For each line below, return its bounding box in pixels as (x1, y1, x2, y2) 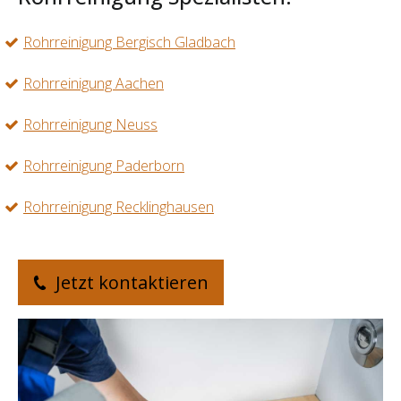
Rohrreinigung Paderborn (23, 156, 184, 176)
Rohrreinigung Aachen (23, 73, 164, 94)
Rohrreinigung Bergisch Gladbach (23, 32, 235, 53)
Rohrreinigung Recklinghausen (23, 197, 214, 218)
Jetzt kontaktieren (51, 270, 209, 295)
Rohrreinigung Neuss (23, 115, 158, 135)
